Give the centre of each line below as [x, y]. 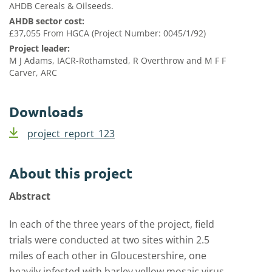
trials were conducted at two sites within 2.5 [109, 240]
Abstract [30, 196]
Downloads [46, 112]
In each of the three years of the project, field [112, 224]
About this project [71, 173]
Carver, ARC [33, 73]
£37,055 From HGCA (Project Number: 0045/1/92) [107, 33]
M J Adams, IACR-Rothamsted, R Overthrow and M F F [117, 60]
